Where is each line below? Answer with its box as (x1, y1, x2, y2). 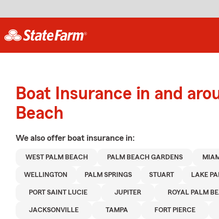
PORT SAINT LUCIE (29, 189, 88, 196)
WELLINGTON (24, 172, 68, 178)
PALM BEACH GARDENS (107, 154, 183, 161)
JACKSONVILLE (29, 207, 79, 214)
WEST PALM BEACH (25, 154, 88, 161)
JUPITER (114, 189, 141, 196)
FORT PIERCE (154, 207, 196, 214)
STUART (149, 172, 175, 178)
